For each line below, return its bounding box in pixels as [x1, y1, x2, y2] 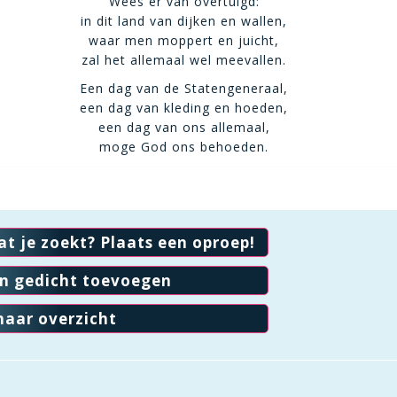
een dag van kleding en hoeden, [80, 99, 289, 116]
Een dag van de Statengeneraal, [80, 80, 289, 97]
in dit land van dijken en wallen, [81, 12, 288, 29]
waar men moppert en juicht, [89, 32, 280, 49]
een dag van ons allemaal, [97, 119, 270, 136]
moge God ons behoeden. [99, 138, 269, 155]
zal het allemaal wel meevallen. [82, 51, 287, 68]
